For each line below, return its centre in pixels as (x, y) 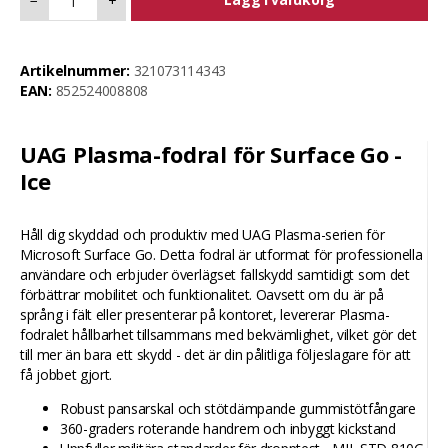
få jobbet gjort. (66, 374)
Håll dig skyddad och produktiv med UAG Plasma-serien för (202, 234)
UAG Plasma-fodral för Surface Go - (211, 154)
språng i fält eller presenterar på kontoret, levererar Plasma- (205, 314)
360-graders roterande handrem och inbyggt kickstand (228, 428)
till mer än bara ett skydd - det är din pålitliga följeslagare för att (216, 354)
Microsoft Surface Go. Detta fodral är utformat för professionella (221, 254)
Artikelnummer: (75, 70)
